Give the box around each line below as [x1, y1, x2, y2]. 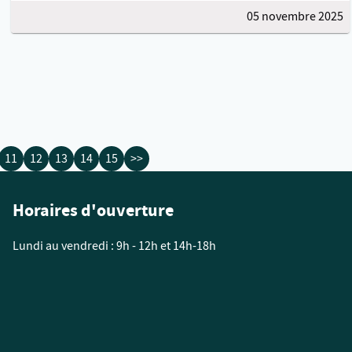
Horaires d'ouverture [13, 199, 174, 222]
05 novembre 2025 [246, 9, 343, 24]
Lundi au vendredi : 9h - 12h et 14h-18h [13, 238, 216, 254]
